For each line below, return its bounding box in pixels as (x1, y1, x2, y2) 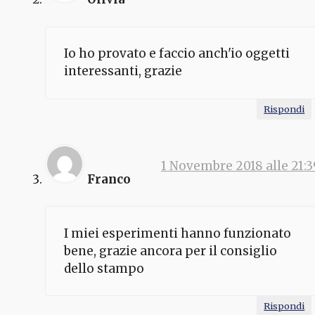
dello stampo (63, 260, 144, 276)
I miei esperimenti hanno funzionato (63, 225, 291, 241)
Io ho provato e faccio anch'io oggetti (63, 46, 290, 62)
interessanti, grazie (63, 63, 182, 79)
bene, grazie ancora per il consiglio (63, 243, 277, 259)
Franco (87, 171, 131, 187)
